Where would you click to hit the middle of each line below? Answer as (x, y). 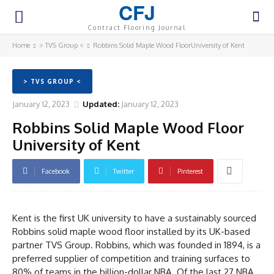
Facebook (56, 171)
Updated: (101, 104)
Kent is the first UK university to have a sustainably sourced (134, 218)
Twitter (124, 171)
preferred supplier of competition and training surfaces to (131, 258)
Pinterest (190, 171)
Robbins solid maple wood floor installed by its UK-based (131, 231)
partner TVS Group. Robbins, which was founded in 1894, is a (136, 245)
